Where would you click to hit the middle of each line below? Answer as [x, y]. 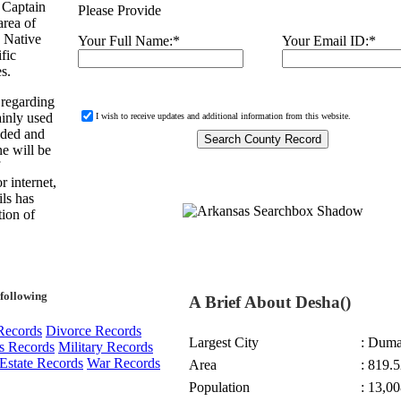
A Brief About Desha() [270, 302]
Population [219, 387]
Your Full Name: [125, 41]
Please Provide [119, 10]
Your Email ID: [325, 41]
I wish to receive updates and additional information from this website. [223, 116]
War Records [124, 363]
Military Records [106, 347]
